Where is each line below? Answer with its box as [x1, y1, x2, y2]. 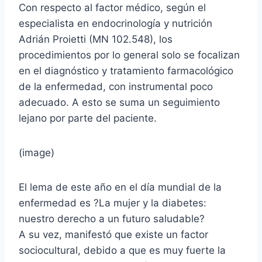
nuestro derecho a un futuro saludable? [19, 212, 205, 225]
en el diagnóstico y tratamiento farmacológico [19, 64, 233, 77]
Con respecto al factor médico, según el [19, 1, 206, 13]
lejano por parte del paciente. [19, 112, 157, 124]
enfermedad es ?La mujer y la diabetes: [19, 196, 206, 209]
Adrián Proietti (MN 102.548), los [19, 33, 173, 45]
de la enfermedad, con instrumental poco [19, 80, 213, 92]
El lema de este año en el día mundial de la [19, 181, 222, 193]
